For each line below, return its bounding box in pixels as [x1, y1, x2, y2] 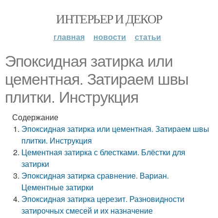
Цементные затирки [21, 182, 94, 193]
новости [93, 31, 126, 42]
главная [53, 31, 85, 42]
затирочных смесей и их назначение [21, 205, 153, 216]
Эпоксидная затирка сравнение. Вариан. [21, 170, 169, 181]
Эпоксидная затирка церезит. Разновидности [21, 193, 185, 204]
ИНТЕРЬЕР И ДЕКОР [56, 10, 162, 27]
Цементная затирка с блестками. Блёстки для [21, 146, 186, 158]
